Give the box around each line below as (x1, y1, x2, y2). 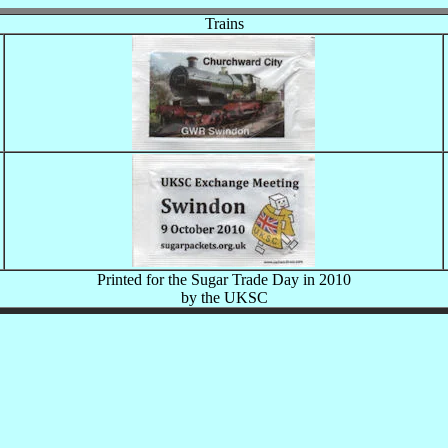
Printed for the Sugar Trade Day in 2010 (97, 271, 351, 288)
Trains (204, 15, 244, 32)
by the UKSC (180, 289, 268, 306)
